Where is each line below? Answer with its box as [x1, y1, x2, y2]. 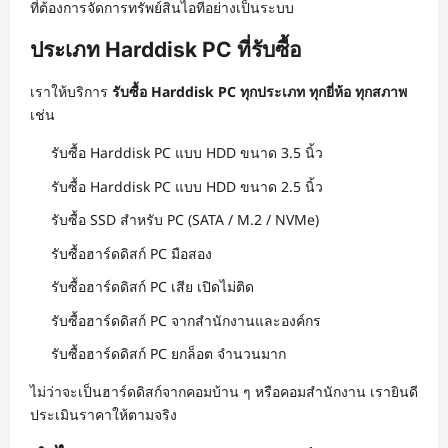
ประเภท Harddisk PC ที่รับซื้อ [30, 37, 302, 63]
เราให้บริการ [30, 82, 112, 102]
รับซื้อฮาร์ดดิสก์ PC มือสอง [51, 243, 212, 263]
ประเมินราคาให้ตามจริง [30, 405, 177, 425]
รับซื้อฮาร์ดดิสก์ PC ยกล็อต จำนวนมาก [51, 344, 286, 364]
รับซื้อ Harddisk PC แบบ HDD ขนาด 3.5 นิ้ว [51, 143, 323, 163]
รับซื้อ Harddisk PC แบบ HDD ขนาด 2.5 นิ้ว [51, 176, 323, 196]
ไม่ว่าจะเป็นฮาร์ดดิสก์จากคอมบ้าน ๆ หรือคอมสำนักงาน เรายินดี [30, 382, 418, 402]
